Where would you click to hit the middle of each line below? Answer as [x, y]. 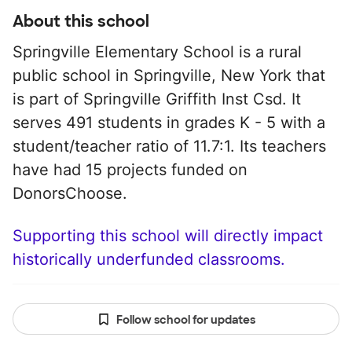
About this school [81, 21]
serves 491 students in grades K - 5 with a [169, 123]
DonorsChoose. [70, 193]
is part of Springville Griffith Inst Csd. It [157, 99]
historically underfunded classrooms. [149, 259]
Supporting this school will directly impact [168, 236]
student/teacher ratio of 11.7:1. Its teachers [169, 146]
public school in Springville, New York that [169, 75]
